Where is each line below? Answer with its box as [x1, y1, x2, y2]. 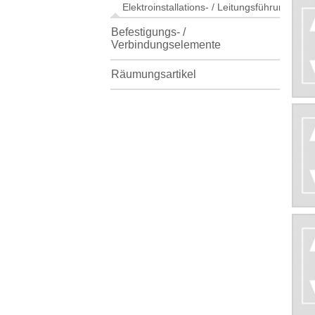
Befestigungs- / [111, 25, 186, 38]
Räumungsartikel [111, 67, 196, 80]
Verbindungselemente [111, 38, 221, 51]
